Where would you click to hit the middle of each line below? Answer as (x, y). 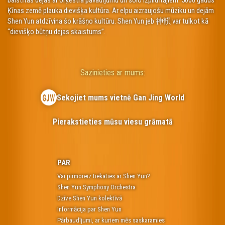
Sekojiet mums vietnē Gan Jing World (121, 98)
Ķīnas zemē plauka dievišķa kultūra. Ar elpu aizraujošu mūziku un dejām (111, 10)
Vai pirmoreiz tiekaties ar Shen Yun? (103, 176)
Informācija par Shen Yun (89, 209)
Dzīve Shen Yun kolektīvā (89, 198)
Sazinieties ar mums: (113, 72)
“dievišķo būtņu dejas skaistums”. (57, 31)
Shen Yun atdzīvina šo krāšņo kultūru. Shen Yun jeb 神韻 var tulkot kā (108, 21)
